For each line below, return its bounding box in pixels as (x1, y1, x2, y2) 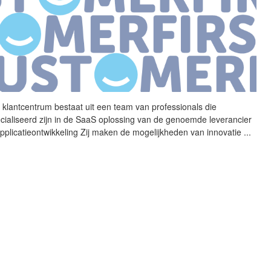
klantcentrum (2, 100, 53, 113)
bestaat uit (52, 100, 97, 113)
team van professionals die (111, 100, 217, 113)
